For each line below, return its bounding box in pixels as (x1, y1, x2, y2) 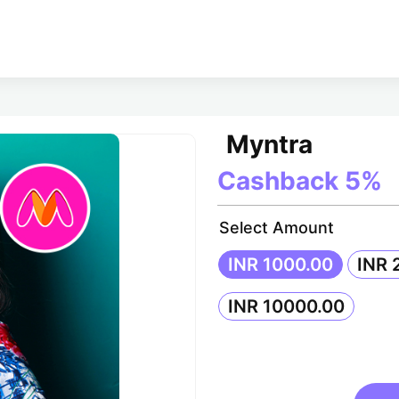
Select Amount (219, 218, 334, 237)
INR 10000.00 (228, 296, 345, 317)
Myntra (249, 129, 313, 159)
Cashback (217, 166, 345, 196)
